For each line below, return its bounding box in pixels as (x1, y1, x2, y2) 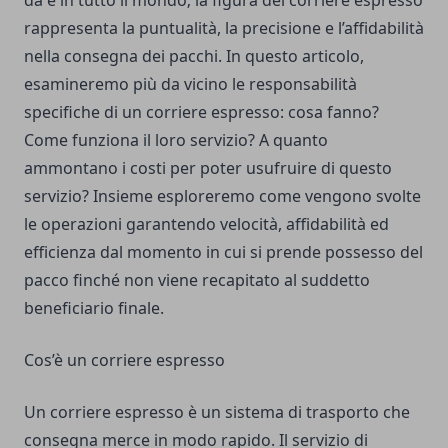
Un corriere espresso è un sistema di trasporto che (24, 401, 410, 424)
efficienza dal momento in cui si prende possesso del (24, 241, 423, 264)
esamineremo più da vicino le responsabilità (24, 73, 357, 96)
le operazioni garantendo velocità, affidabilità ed (24, 213, 389, 236)
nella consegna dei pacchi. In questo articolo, (24, 45, 364, 68)
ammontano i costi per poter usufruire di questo (24, 157, 392, 180)
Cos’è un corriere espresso (24, 349, 225, 372)
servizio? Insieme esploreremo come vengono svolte (24, 185, 421, 208)
